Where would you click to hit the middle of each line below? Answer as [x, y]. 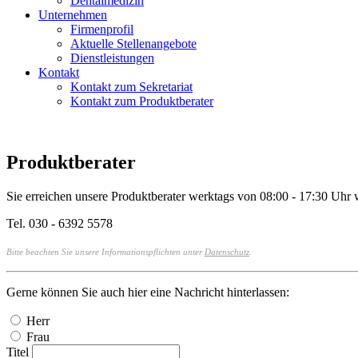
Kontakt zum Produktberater [142, 101]
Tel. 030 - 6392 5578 [60, 223]
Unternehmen [73, 15]
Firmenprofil [102, 30]
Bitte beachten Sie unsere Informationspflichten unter [105, 252]
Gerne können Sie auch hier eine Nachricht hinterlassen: [148, 292]
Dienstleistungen [112, 58]
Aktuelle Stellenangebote [133, 44]
